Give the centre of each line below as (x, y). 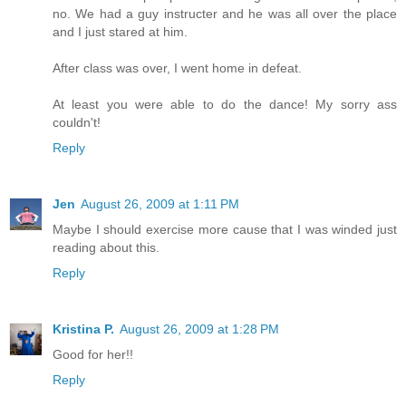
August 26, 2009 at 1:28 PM (199, 329)
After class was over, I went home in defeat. (177, 68)
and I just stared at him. (120, 32)
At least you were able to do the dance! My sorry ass (225, 105)
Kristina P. (83, 329)
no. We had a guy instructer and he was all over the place (225, 14)
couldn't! (77, 123)
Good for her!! (93, 355)
